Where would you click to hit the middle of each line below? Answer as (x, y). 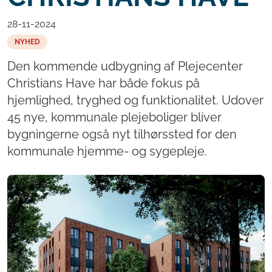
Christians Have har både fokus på (104, 83)
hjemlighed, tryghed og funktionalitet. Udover (135, 100)
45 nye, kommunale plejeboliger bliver (114, 117)
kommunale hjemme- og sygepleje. (107, 151)
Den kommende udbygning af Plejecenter (125, 66)
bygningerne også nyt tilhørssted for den (122, 134)
